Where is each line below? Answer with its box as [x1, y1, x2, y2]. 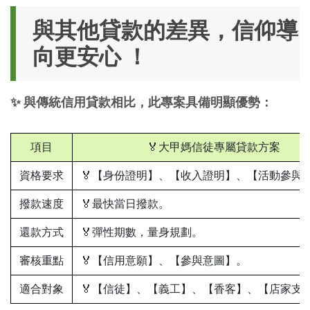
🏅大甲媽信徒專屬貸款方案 [147, 140, 280, 154]
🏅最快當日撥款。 [81, 197, 172, 210]
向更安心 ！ [33, 43, 148, 70]
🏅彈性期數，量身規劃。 [81, 225, 203, 239]
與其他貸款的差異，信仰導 [33, 17, 298, 44]
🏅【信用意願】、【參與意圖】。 [81, 253, 247, 267]
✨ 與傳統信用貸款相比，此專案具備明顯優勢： [10, 94, 273, 109]
